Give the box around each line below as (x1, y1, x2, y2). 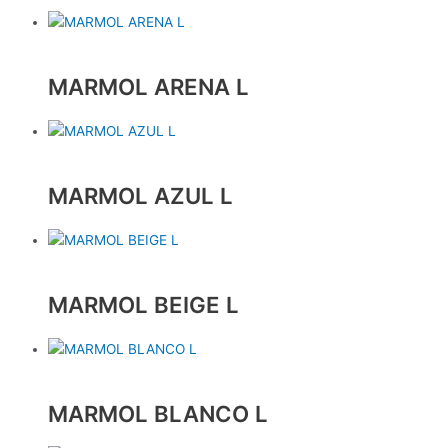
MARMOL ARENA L (48, 73, 249, 101)
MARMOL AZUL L (48, 182, 233, 210)
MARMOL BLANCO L (48, 399, 268, 427)
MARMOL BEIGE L (48, 291, 239, 319)
